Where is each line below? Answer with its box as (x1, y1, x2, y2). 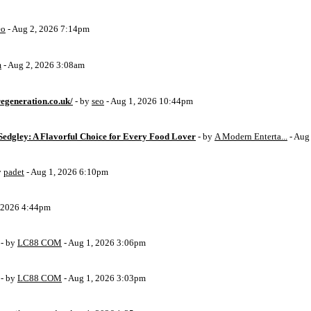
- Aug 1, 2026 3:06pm (62, 237, 146, 248)
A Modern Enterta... (215, 131, 287, 142)
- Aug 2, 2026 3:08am (1, 60, 85, 70)
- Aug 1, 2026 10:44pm (104, 96, 193, 106)
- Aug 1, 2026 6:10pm (24, 167, 108, 177)
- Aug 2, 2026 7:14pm (6, 24, 90, 34)
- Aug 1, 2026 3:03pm (62, 273, 146, 283)
